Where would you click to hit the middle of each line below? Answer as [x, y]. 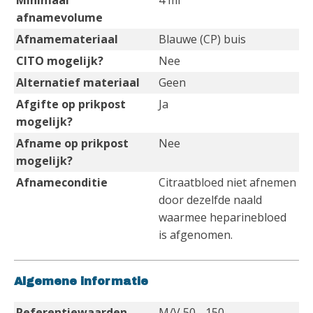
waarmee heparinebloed [223, 217]
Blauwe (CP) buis [202, 39]
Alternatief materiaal [78, 82]
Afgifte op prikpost [71, 104]
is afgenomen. [196, 235]
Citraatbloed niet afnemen [227, 182]
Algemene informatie [81, 281]
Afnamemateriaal [67, 39]
